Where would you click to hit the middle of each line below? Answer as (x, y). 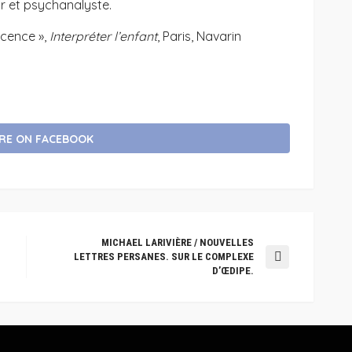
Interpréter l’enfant (103, 37)
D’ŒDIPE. (233, 270)
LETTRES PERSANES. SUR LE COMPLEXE (164, 256)
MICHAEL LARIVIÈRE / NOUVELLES (178, 242)
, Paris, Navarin (199, 37)
